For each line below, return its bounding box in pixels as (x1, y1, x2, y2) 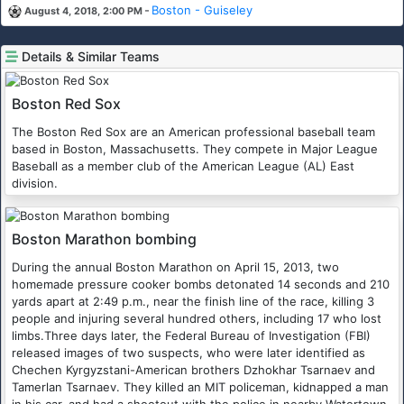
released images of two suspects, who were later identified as (12, 345, 365, 361)
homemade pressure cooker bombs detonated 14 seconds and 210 (12, 277, 390, 292)
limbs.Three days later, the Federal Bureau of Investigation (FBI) (12, 328, 371, 344)
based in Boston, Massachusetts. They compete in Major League (12, 142, 378, 157)
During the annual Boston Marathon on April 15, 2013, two (12, 260, 339, 275)
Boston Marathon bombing (12, 230, 197, 249)
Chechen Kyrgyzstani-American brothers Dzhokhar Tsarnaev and (12, 363, 375, 378)
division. (12, 176, 58, 191)
